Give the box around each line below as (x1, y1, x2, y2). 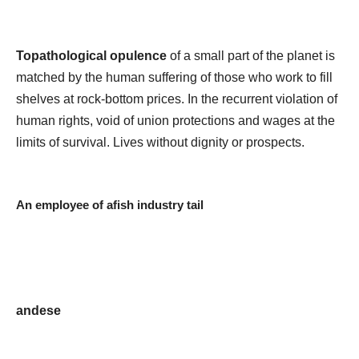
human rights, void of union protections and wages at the (16, 113, 335, 127)
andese (16, 303, 61, 317)
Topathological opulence (16, 48, 167, 63)
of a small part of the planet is (167, 48, 335, 63)
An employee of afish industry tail (16, 197, 204, 212)
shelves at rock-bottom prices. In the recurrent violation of (16, 91, 337, 106)
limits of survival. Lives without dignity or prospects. (16, 135, 305, 149)
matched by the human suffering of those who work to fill (16, 70, 333, 84)
